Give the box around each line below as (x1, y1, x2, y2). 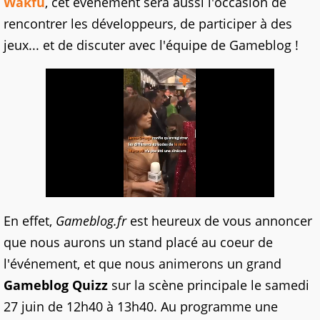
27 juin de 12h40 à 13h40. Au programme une (4, 298, 278, 316)
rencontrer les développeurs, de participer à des (4, 15, 292, 33)
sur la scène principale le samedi (108, 276, 309, 294)
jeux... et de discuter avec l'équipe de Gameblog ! (4, 36, 299, 54)
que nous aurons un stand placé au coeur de (4, 234, 273, 251)
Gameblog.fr (56, 212, 126, 230)
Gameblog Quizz (4, 276, 108, 294)
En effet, (4, 212, 56, 230)
